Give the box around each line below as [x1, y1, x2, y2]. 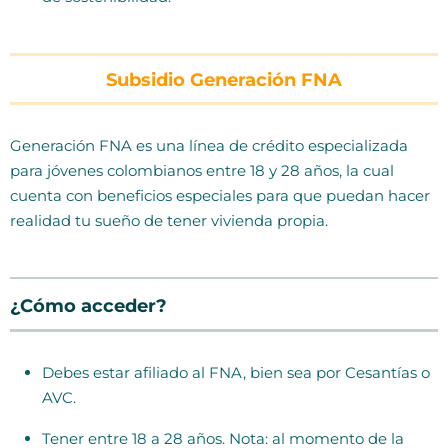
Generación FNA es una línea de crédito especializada [10, 136, 408, 156]
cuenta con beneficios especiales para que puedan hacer [10, 186, 430, 206]
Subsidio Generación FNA [106, 69, 342, 92]
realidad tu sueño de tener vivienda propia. [10, 211, 328, 231]
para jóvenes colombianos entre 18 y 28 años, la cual [10, 161, 394, 181]
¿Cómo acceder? [10, 295, 167, 318]
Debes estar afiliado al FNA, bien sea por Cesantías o [42, 363, 430, 383]
